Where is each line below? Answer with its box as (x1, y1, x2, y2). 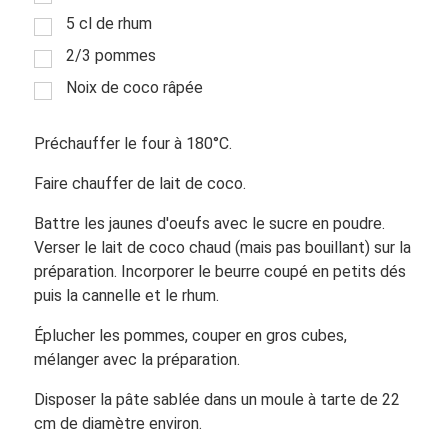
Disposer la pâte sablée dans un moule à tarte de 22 (33, 389, 400, 409)
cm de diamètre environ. (33, 413, 202, 433)
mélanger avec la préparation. (33, 349, 240, 369)
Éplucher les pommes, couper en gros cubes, (33, 325, 347, 345)
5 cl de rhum (65, 13, 152, 33)
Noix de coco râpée (65, 77, 203, 97)
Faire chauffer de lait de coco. (33, 173, 246, 193)
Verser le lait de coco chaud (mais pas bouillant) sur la (33, 237, 411, 257)
